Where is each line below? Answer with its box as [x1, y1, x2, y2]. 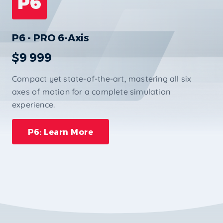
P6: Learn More [28, 126, 93, 136]
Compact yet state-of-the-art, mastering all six [12, 73, 192, 84]
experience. [12, 99, 55, 110]
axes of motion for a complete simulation [12, 86, 171, 97]
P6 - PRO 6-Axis [12, 31, 89, 43]
